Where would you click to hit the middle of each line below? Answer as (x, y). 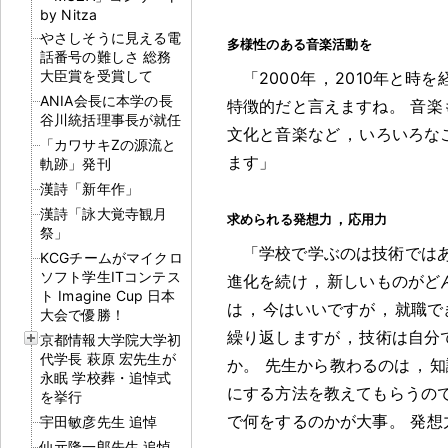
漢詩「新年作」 (90, 188)
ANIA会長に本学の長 (106, 100)
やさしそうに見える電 (111, 37)
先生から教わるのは (337, 364)
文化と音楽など (284, 133)
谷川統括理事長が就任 (111, 119)
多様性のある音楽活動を (299, 43)
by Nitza (69, 14)
